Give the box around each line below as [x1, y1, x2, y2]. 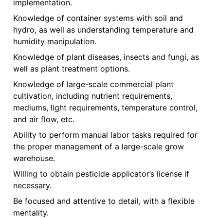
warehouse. [13, 153, 55, 163]
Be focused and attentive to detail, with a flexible [13, 196, 195, 206]
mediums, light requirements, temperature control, [13, 103, 198, 113]
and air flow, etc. [13, 114, 74, 125]
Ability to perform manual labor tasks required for [13, 130, 198, 140]
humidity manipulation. [13, 36, 96, 47]
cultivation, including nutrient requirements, [13, 91, 172, 101]
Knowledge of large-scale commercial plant [13, 79, 174, 90]
